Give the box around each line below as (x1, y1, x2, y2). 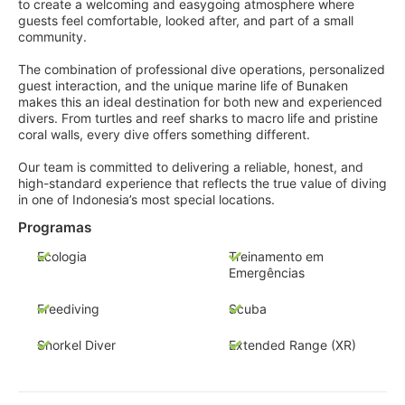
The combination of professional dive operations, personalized (18, 61, 385, 77)
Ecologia (37, 249, 87, 265)
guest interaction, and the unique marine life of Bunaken (18, 77, 348, 93)
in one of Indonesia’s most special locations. (18, 191, 275, 207)
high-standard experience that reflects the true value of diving (18, 174, 387, 191)
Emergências (228, 265, 305, 281)
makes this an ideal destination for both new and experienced (18, 93, 382, 109)
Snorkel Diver (37, 337, 116, 353)
